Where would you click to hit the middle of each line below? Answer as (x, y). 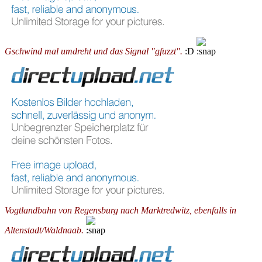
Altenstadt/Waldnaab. (44, 230)
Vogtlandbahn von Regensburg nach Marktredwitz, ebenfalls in (120, 210)
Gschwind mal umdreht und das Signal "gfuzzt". (94, 51)
